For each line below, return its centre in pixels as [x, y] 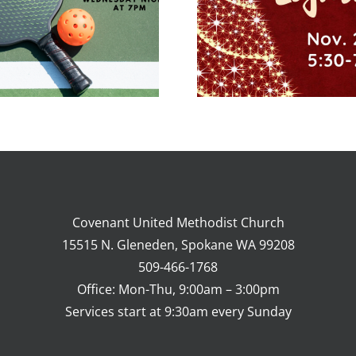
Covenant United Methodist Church [178, 222]
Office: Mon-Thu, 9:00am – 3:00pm [178, 289]
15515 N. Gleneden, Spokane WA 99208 [178, 244]
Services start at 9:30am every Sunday [178, 311]
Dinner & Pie [92, 34]
